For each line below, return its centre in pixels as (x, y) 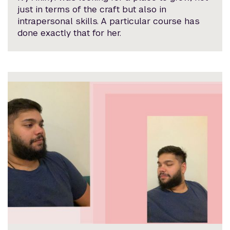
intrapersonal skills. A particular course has (109, 21)
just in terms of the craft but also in (92, 9)
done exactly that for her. (70, 33)
